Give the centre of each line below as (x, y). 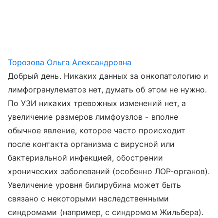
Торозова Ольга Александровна (70, 62)
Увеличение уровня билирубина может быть (94, 185)
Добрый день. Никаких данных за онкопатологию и (108, 76)
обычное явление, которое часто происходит (97, 130)
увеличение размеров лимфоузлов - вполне (93, 117)
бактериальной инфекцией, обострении (85, 158)
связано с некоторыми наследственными (88, 199)
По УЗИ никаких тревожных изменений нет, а (97, 103)
